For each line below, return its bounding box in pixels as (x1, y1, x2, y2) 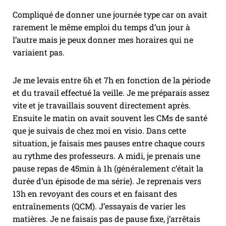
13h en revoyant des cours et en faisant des (13, 188, 177, 199)
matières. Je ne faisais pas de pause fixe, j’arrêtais (13, 213, 200, 224)
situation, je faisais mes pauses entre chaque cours (13, 138, 205, 149)
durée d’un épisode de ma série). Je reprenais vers (13, 176, 201, 187)
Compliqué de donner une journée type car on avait (13, 9, 207, 20)
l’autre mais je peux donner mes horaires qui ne (13, 34, 193, 45)
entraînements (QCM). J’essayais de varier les (13, 201, 186, 212)
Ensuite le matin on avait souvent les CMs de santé (13, 112, 207, 124)
